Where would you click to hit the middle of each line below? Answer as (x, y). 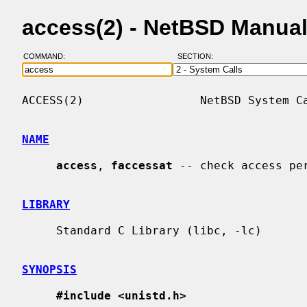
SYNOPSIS (49, 269)
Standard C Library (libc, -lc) (39, 230)
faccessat (142, 165)
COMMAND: (48, 57)
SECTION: (198, 57)
